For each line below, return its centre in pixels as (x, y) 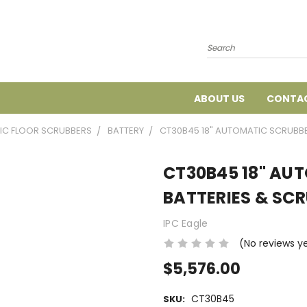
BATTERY (126, 131)
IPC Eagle (186, 223)
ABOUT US (219, 99)
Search (223, 41)
